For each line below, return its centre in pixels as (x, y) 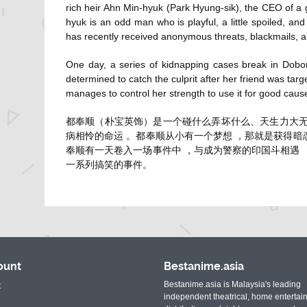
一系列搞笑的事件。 (109, 165)
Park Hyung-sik (202, 8)
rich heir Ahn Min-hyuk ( (118, 8)
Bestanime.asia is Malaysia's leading (232, 285)
